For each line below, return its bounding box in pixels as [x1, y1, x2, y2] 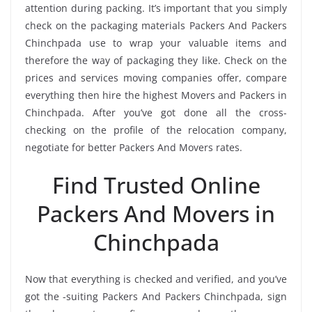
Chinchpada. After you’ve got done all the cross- [25, 105, 287, 119]
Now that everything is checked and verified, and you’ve [25, 272, 287, 286]
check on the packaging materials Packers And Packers [25, 18, 287, 32]
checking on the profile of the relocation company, [25, 123, 287, 136]
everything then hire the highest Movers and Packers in [25, 88, 287, 102]
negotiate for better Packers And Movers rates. [25, 140, 242, 154]
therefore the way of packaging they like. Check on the [25, 53, 287, 67]
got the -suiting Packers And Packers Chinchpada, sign [25, 289, 287, 303]
